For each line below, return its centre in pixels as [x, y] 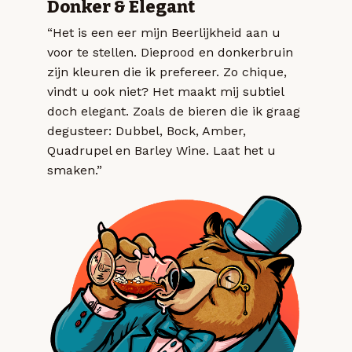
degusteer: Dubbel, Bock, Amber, [147, 131]
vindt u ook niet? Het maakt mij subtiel [165, 92]
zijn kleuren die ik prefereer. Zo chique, [167, 72]
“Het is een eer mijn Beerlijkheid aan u [164, 33]
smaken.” [75, 170]
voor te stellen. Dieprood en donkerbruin [170, 53]
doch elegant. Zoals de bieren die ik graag [174, 112]
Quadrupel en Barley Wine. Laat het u [161, 151]
